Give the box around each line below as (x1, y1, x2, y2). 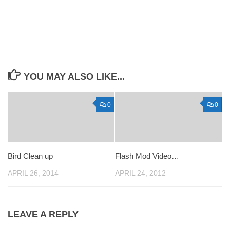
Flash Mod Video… (115, 151, 179, 161)
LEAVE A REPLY (8, 209, 79, 220)
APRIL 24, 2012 (115, 169, 166, 178)
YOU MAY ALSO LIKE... (23, 71, 125, 82)
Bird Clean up (8, 151, 53, 161)
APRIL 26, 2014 (8, 169, 59, 178)
